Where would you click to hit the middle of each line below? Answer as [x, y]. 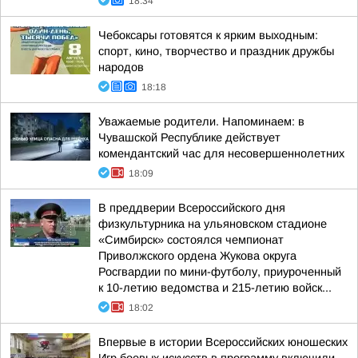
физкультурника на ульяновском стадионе [213, 224]
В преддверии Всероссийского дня [192, 208]
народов [121, 67]
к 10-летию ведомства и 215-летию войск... [215, 288]
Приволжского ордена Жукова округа [197, 256]
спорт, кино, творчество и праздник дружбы [216, 51]
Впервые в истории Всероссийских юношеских [223, 342]
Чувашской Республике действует [189, 137]
